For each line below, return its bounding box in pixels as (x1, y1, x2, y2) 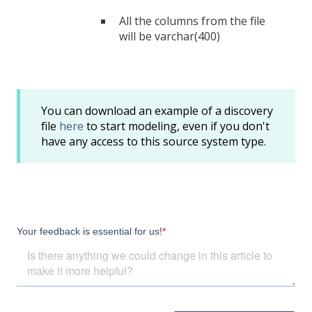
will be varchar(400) (119, 29, 220, 45)
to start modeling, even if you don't (84, 118, 270, 134)
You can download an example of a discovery (41, 102, 273, 118)
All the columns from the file (119, 13, 265, 29)
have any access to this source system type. (41, 133, 266, 149)
